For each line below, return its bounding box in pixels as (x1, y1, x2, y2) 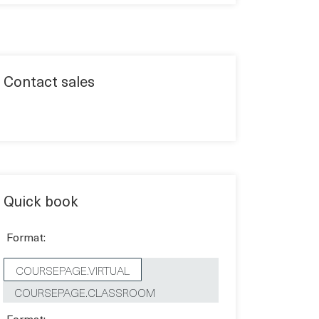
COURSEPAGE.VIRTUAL (16, 261, 130, 278)
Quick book (4, 190, 78, 212)
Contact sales (4, 70, 95, 93)
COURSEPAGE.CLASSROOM (14, 283, 155, 300)
